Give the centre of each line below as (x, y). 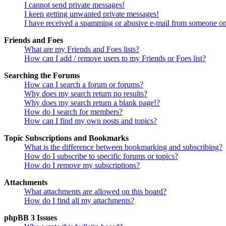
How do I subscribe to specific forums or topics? (101, 156)
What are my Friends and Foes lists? (82, 49)
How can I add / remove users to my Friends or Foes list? (115, 58)
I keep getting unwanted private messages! (92, 14)
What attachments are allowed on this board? (95, 191)
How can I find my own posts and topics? (91, 121)
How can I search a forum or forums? (84, 84)
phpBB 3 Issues (31, 218)
